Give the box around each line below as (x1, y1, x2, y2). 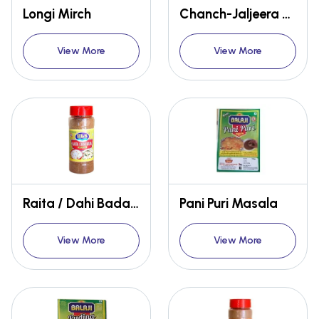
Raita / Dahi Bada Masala (130, 195, 139, 212)
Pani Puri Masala (179, 195, 278, 212)
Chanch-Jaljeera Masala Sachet (282, 6, 291, 23)
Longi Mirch (23, 6, 91, 23)
